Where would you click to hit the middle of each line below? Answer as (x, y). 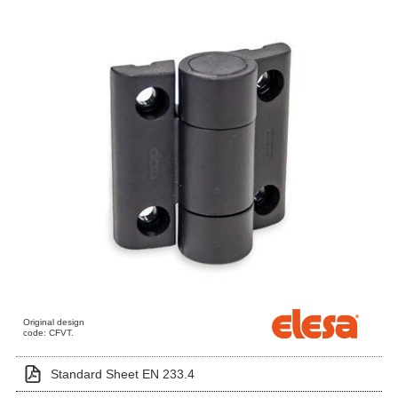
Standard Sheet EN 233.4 (123, 374)
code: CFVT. (49, 333)
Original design (54, 322)
